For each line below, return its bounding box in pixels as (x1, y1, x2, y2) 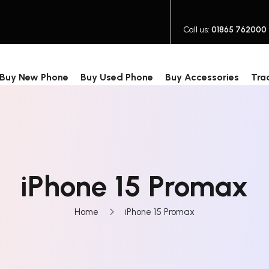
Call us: (183, 25, 211, 35)
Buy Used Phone (80, 71, 153, 83)
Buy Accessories (165, 71, 239, 83)
